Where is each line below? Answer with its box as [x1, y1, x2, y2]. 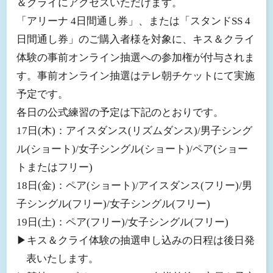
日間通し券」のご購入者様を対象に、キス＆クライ [16, 33, 255, 45]
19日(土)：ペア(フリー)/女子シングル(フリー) [16, 216, 229, 228]
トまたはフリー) [16, 161, 93, 173]
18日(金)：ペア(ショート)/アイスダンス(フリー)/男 [16, 179, 252, 191]
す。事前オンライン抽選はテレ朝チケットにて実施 [16, 69, 255, 82]
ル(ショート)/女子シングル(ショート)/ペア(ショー [16, 143, 248, 155]
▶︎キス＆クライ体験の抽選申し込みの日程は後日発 [16, 234, 255, 246]
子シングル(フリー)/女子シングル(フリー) [16, 197, 210, 210]
